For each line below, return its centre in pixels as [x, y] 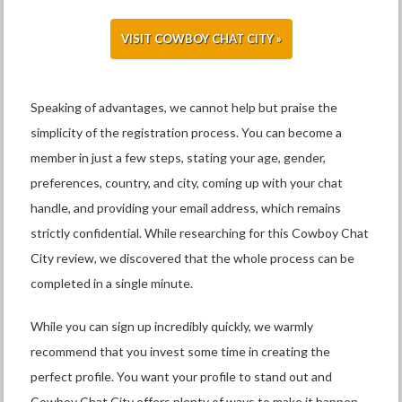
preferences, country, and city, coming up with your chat [187, 183]
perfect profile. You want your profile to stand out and [182, 377]
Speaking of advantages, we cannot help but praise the [184, 108]
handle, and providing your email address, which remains [186, 208]
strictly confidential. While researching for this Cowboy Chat [200, 233]
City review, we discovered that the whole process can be [193, 258]
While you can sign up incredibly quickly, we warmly [172, 327]
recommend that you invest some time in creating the [181, 352]
